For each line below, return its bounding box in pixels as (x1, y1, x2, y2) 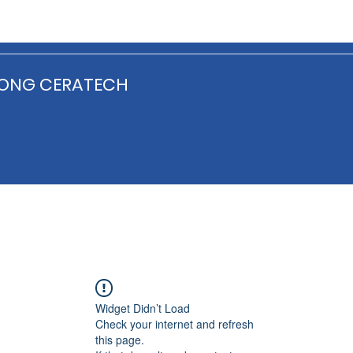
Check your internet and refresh (95, 316, 254, 332)
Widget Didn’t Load (95, 300, 190, 316)
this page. (95, 332, 144, 347)
